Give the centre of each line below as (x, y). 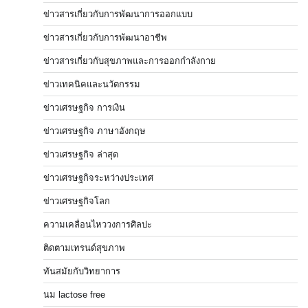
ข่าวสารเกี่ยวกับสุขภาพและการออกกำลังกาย (130, 61)
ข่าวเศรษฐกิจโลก (77, 201)
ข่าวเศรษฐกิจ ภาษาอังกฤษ (95, 131)
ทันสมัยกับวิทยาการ (82, 272)
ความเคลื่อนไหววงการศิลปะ (98, 225)
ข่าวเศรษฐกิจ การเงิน (84, 108)
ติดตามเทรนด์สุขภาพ (84, 248)
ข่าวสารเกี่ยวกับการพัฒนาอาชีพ (105, 38)
